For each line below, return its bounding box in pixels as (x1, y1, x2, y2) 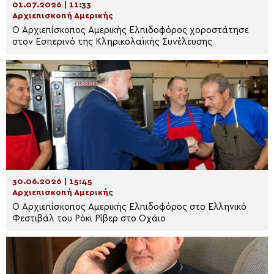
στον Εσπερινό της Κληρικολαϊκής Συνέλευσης (12, 37, 212, 46)
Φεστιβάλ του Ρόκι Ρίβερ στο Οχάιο (12, 214, 166, 223)
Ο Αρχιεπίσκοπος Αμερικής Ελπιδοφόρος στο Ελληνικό (12, 202, 246, 212)
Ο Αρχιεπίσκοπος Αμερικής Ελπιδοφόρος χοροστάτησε (12, 26, 249, 35)
